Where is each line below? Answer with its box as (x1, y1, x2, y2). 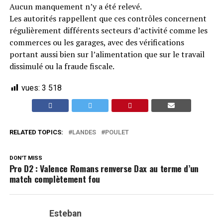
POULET (105, 128, 129, 136)
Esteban (49, 209, 82, 219)
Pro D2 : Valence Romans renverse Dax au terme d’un (9, 162, 199, 175)
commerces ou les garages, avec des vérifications (9, 37, 184, 48)
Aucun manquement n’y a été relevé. (9, 1, 142, 12)
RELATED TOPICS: (9, 128, 63, 136)
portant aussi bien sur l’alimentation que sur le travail (9, 49, 205, 60)
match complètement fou (9, 172, 100, 185)
